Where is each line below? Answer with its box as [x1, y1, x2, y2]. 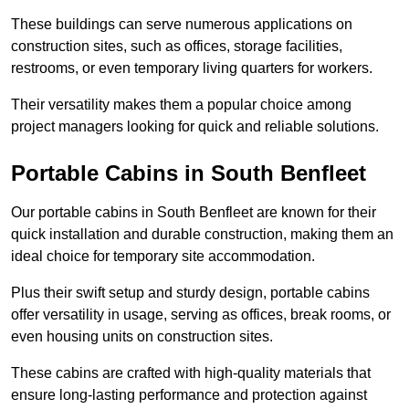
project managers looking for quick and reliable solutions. [11, 119, 379, 135]
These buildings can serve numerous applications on [11, 16, 352, 33]
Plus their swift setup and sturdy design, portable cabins [11, 285, 370, 301]
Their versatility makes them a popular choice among [11, 97, 351, 113]
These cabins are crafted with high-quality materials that [11, 365, 371, 382]
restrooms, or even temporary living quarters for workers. [11, 60, 372, 77]
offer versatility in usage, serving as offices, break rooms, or [11, 307, 391, 323]
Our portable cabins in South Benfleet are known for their [11, 204, 376, 221]
